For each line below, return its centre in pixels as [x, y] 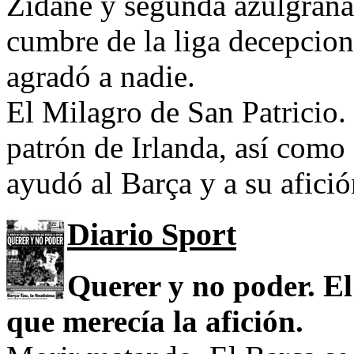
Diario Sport [152, 235]
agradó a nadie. [101, 77]
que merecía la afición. [155, 321]
